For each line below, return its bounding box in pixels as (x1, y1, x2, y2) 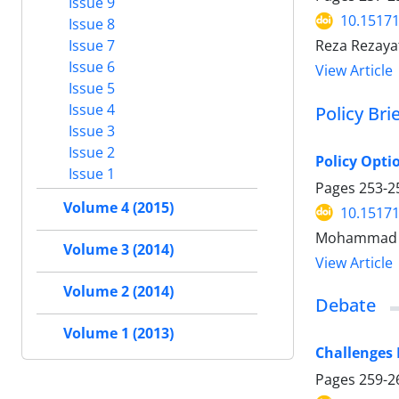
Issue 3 (65, 120, 115, 141)
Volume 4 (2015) (63, 198, 174, 217)
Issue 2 (65, 142, 115, 162)
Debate (315, 292, 376, 317)
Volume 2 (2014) (63, 281, 174, 301)
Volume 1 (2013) (63, 323, 174, 343)
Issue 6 (65, 56, 115, 77)
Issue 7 (65, 35, 115, 55)
